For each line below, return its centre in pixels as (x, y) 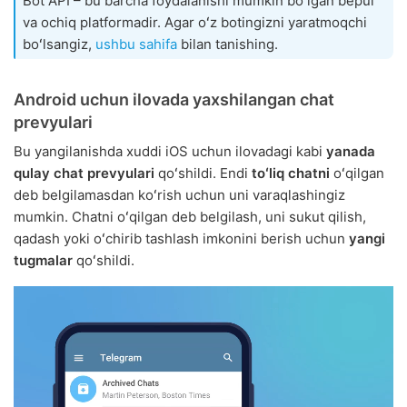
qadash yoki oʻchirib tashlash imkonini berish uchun (181, 239)
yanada (351, 152)
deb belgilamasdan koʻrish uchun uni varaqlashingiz (179, 195)
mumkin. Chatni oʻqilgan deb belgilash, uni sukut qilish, (190, 217)
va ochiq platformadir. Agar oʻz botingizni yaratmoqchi (195, 23)
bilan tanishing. (228, 45)
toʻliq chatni (291, 174)
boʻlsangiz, (59, 45)
